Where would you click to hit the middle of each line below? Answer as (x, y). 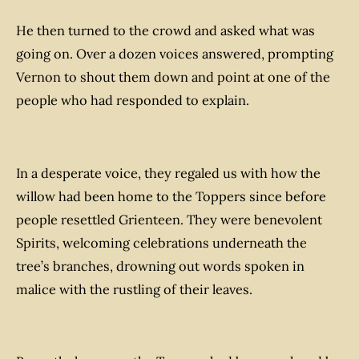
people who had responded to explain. (133, 101)
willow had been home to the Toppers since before (171, 196)
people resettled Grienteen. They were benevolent (169, 219)
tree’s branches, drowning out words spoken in (160, 266)
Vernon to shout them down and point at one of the (173, 77)
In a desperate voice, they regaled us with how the (168, 173)
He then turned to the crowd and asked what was (165, 31)
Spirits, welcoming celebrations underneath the (161, 242)
